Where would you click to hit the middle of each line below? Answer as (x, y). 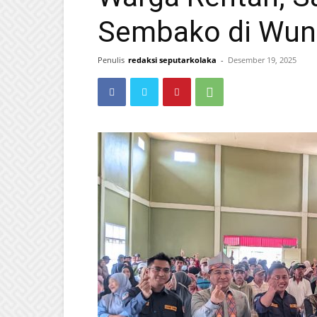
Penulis (111, 60)
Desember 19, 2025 (262, 60)
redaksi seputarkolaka (172, 60)
